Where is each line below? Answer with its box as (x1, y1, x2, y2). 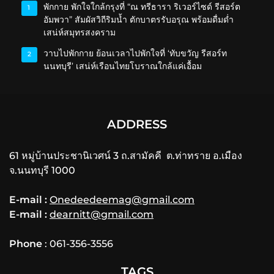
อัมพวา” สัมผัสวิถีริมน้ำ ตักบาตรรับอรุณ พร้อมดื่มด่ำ (43, 13, 234, 25)
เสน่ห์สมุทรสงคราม (43, 26, 116, 38)
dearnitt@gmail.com (50, 208, 154, 220)
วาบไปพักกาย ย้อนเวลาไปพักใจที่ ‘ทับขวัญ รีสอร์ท (43, 47, 227, 59)
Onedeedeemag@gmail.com (50, 193, 194, 206)
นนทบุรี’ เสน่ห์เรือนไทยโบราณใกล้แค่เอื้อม (43, 60, 202, 72)
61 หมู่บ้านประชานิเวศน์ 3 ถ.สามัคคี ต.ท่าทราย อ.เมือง (9, 149, 242, 161)
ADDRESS (107, 116, 167, 131)
